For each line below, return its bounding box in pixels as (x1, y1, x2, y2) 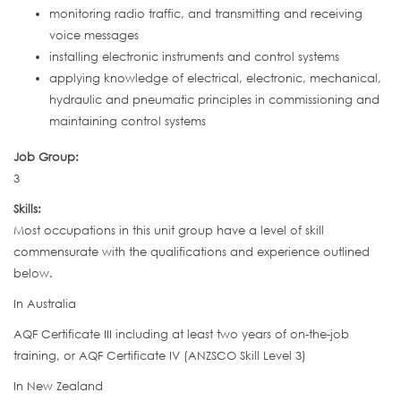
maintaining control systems (49, 114, 206, 129)
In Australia (13, 296, 76, 311)
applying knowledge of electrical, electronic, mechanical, (49, 71, 381, 86)
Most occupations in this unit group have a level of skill (13, 223, 324, 238)
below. (13, 266, 53, 281)
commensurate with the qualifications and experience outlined (13, 244, 370, 260)
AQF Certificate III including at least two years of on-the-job (13, 327, 349, 342)
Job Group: (13, 149, 82, 165)
